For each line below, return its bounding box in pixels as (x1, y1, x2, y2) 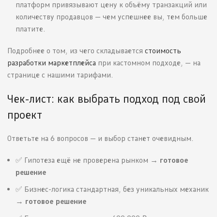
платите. (15, 24, 45, 34)
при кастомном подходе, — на (96, 58, 201, 68)
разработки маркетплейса (7, 58, 96, 68)
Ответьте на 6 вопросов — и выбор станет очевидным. (7, 134, 193, 143)
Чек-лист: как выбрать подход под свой (7, 92, 206, 106)
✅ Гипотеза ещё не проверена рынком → (15, 155, 160, 165)
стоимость (145, 46, 181, 56)
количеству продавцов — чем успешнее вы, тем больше (15, 12, 207, 22)
